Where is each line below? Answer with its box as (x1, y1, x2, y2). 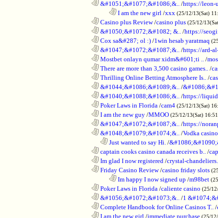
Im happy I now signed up (116, 175, 186, 183)
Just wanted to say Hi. (108, 138, 166, 146)
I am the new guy (99, 110, 145, 118)
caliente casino (161, 184, 200, 192)
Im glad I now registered (99, 157, 163, 164)
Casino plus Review (99, 18, 153, 26)
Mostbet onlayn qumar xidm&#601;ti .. (99, 55, 204, 63)
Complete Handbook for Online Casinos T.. (99, 203, 214, 211)
